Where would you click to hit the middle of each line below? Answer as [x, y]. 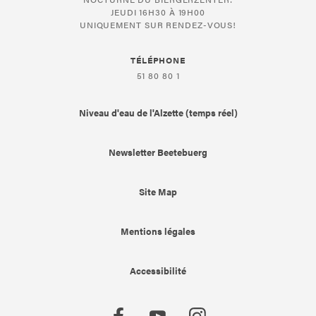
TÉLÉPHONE [158, 60]
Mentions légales [158, 231]
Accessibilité [158, 271]
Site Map [158, 192]
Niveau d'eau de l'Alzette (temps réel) [158, 113]
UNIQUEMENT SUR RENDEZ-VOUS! [158, 25]
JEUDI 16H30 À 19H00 [158, 12]
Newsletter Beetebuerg [158, 152]
